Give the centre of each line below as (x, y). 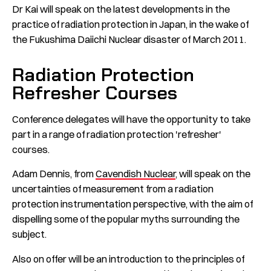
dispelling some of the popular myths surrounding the (126, 219)
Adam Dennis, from (54, 174)
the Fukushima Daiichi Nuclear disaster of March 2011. (129, 39)
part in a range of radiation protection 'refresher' (117, 134)
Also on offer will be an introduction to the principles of (128, 259)
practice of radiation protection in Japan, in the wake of (130, 24)
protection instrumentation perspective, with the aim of (132, 204)
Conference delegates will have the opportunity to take (131, 119)
